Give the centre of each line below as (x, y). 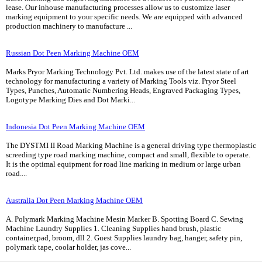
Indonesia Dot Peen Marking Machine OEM (75, 127)
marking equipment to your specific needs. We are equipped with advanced (124, 17)
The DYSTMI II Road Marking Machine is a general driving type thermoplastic (131, 145)
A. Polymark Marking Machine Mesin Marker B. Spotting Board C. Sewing (125, 219)
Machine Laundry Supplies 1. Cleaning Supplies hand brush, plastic (113, 228)
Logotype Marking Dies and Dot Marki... (70, 100)
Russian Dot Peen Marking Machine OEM (73, 53)
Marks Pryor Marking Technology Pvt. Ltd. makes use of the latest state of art (127, 72)
